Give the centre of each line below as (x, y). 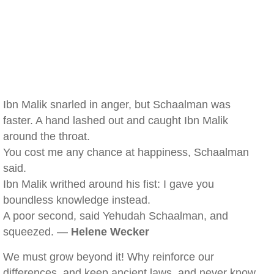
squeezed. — (37, 232)
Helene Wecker (110, 232)
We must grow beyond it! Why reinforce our (109, 257)
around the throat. (46, 136)
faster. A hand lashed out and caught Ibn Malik (116, 120)
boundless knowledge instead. (77, 200)
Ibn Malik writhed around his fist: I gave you (109, 184)
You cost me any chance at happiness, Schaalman (126, 152)
